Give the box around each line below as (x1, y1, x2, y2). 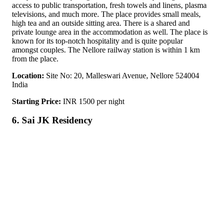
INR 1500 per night (61, 97, 124, 106)
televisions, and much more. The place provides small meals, (12, 9, 201, 18)
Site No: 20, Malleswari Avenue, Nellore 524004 (44, 71, 199, 80)
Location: (12, 71, 44, 80)
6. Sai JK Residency (12, 115, 93, 126)
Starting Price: (12, 97, 61, 106)
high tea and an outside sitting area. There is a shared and (12, 18, 190, 27)
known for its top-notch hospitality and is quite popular (12, 36, 183, 45)
